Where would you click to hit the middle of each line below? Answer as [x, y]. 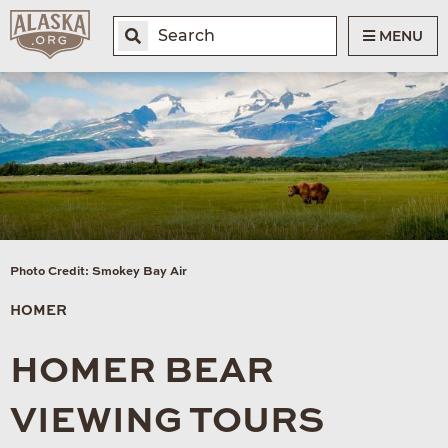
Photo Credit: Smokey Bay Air [98, 271]
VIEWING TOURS [167, 421]
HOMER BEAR [142, 371]
